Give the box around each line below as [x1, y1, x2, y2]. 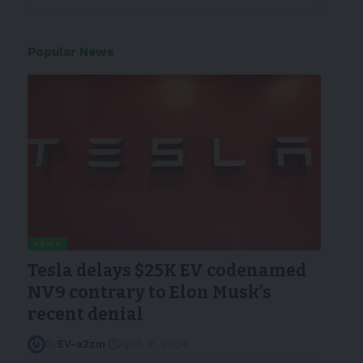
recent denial [27, 304, 143, 326]
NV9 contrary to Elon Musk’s [27, 282, 271, 304]
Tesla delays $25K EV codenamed [27, 260, 306, 282]
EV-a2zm [57, 338, 105, 351]
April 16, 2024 [118, 338, 188, 351]
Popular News [27, 45, 114, 59]
